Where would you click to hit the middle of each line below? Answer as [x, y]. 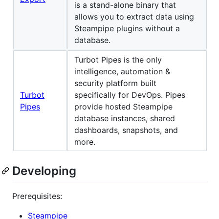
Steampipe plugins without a [127, 28]
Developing [44, 171]
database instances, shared [125, 118]
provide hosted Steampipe [123, 106]
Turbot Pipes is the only [118, 59]
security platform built [115, 83]
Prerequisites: [37, 196]
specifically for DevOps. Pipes [130, 95]
